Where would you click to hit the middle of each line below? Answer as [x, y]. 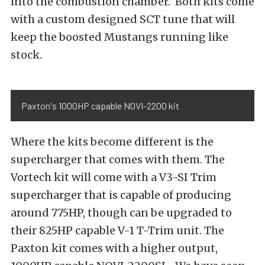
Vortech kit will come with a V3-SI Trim [114, 177]
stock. [26, 55]
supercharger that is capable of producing [121, 195]
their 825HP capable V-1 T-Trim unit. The [117, 230]
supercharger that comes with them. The [118, 159]
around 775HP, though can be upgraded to [121, 213]
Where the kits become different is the [112, 142]
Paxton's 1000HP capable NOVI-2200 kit [100, 106]
